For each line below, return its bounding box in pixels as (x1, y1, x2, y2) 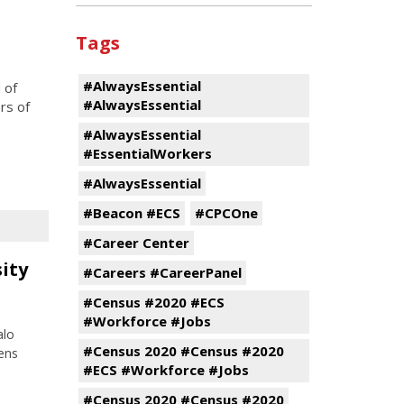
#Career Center (82, 234, 189, 252)
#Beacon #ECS (82, 204, 180, 222)
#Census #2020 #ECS (82, 293, 225, 311)
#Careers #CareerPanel (82, 263, 242, 281)
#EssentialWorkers (82, 144, 212, 162)
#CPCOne (194, 204, 258, 222)
